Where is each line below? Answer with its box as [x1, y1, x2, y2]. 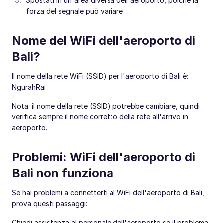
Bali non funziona [12, 165, 113, 180]
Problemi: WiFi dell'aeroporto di [12, 149, 195, 164]
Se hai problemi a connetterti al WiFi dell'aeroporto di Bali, [12, 188, 204, 197]
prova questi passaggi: [12, 199, 87, 208]
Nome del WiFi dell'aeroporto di [12, 33, 195, 48]
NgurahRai [12, 82, 46, 91]
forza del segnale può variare [26, 6, 123, 15]
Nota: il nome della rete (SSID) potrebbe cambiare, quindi [12, 101, 200, 110]
